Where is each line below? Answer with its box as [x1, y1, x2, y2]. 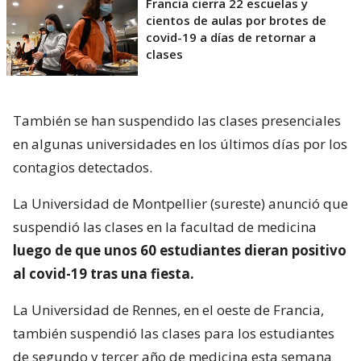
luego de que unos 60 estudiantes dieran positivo [13, 240, 346, 259]
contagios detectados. [13, 157, 152, 176]
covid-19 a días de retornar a [146, 28, 316, 45]
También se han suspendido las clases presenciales [13, 110, 341, 130]
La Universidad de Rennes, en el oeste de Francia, [13, 300, 324, 319]
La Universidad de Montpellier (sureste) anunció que [13, 193, 348, 213]
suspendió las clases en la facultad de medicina [13, 217, 317, 236]
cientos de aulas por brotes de [146, 11, 326, 28]
